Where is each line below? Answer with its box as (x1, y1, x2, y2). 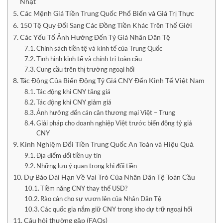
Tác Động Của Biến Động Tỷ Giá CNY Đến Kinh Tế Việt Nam (19, 76, 205, 85)
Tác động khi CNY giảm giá (36, 98, 112, 106)
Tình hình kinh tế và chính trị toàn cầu (36, 54, 142, 63)
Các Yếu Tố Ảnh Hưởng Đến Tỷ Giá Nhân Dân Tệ (19, 32, 170, 41)
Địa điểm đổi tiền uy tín (36, 151, 102, 159)
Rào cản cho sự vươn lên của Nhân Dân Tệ (40, 194, 162, 203)
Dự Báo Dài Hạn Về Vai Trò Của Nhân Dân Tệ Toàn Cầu (23, 172, 195, 181)
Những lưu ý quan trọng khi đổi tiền (36, 161, 137, 170)
